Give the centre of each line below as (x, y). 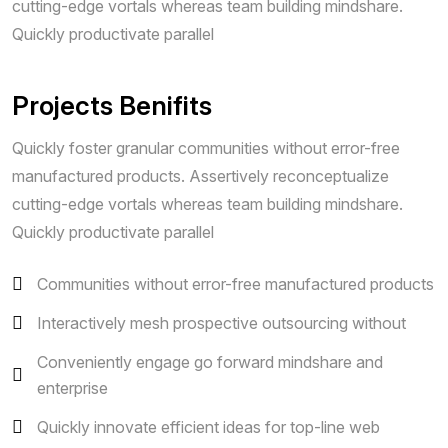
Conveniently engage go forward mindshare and (210, 361)
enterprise (72, 387)
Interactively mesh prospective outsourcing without (221, 322)
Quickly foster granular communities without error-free (206, 147)
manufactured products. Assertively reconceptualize (200, 175)
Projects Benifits (112, 105)
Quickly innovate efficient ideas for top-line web (208, 426)
